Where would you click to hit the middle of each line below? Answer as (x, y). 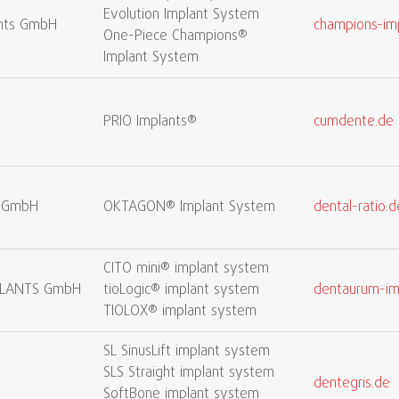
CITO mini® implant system (186, 269)
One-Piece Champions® (175, 37)
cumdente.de (354, 122)
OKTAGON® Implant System (189, 208)
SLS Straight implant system (189, 373)
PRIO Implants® (150, 122)
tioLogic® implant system (181, 290)
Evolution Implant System (181, 15)
